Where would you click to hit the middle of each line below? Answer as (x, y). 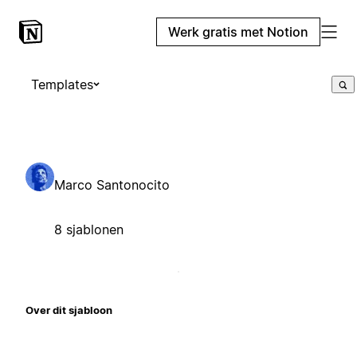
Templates (62, 84)
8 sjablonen (89, 229)
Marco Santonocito (112, 184)
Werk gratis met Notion (238, 32)
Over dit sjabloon (69, 310)
